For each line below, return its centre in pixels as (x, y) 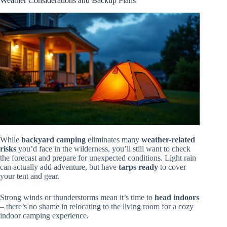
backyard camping (53, 139)
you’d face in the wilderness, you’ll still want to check (103, 148)
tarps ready (138, 167)
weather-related (168, 139)
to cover (172, 167)
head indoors (177, 197)
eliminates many (113, 139)
